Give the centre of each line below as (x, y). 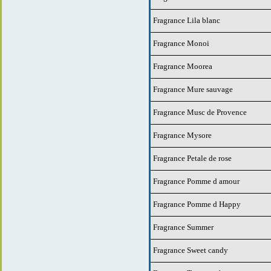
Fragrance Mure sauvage (193, 89)
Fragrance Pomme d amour (196, 181)
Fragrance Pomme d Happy (197, 204)
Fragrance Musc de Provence (200, 112)
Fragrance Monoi (181, 43)
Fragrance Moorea (183, 66)
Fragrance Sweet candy (191, 250)
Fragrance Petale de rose (192, 158)
